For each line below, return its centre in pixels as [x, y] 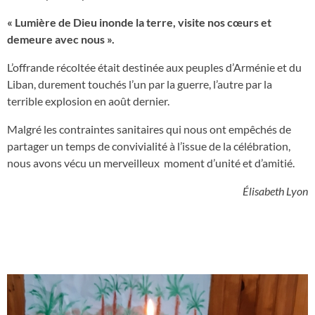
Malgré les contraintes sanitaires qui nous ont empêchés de [149, 129]
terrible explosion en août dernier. [88, 101]
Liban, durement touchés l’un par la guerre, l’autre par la [140, 84]
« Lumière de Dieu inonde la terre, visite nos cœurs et [139, 22]
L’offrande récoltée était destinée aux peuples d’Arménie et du [154, 67]
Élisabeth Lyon [275, 191]
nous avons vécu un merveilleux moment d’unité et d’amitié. [151, 163]
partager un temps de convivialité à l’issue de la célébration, [149, 146]
